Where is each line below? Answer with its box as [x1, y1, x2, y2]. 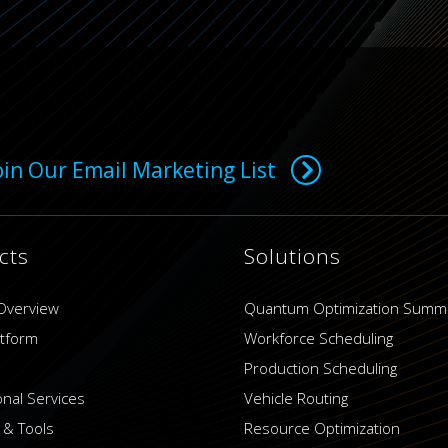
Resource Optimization [244, 418, 401, 438]
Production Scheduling [244, 358, 398, 378]
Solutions [244, 242, 342, 270]
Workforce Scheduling [244, 328, 394, 348]
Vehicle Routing [244, 388, 349, 408]
